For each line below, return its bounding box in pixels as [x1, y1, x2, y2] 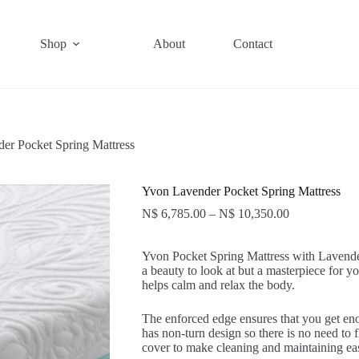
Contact [233, 37, 273, 50]
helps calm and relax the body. [141, 278, 295, 292]
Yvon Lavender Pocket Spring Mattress [141, 184, 341, 199]
